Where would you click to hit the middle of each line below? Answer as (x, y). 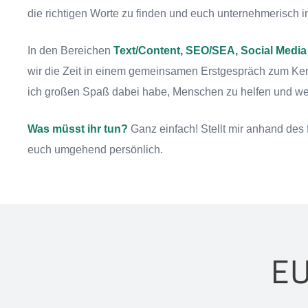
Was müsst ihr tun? (78, 129)
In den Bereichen (70, 51)
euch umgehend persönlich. (95, 150)
